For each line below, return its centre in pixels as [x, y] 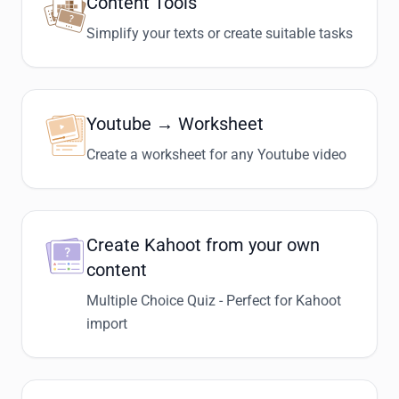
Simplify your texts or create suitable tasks [220, 33]
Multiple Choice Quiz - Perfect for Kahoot [214, 301]
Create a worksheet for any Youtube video [216, 155]
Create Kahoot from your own [203, 245]
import [107, 324]
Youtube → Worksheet [175, 124]
